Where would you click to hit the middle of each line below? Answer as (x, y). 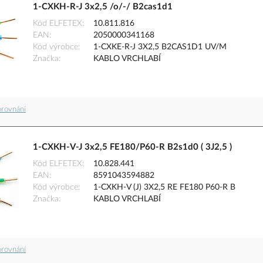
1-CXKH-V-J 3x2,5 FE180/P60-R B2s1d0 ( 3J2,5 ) (132, 147)
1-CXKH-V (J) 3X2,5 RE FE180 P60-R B (164, 188)
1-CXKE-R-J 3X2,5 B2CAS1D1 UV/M (160, 47)
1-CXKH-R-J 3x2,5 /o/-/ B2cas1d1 (103, 7)
